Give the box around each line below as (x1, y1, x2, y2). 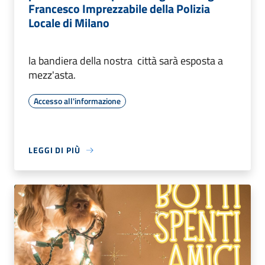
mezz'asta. (28, 67, 76, 83)
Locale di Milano (28, 14, 109, 33)
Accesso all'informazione (34, 95, 121, 108)
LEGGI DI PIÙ (28, 144, 80, 157)
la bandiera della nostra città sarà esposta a (28, 53, 223, 69)
